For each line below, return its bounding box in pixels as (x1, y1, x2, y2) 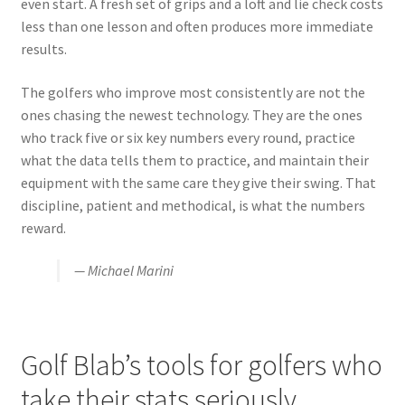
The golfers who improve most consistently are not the (20, 82, 365, 101)
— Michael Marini (73, 261, 174, 280)
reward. (20, 218, 66, 237)
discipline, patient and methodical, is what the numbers (20, 195, 365, 214)
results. (20, 39, 67, 58)
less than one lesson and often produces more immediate (20, 16, 373, 35)
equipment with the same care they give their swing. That (20, 173, 376, 192)
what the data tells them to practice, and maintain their (20, 150, 369, 169)
